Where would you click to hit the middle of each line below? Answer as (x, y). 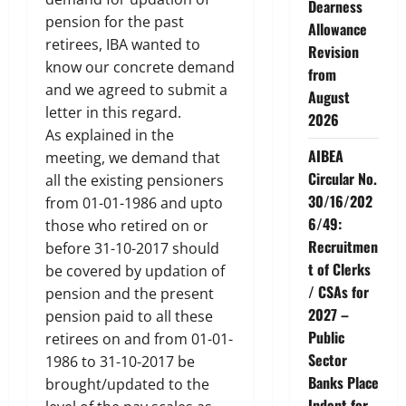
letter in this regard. (113, 113)
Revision (333, 51)
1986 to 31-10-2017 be (120, 362)
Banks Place (343, 382)
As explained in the (110, 135)
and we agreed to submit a (136, 90)
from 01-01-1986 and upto (134, 203)
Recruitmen (343, 246)
